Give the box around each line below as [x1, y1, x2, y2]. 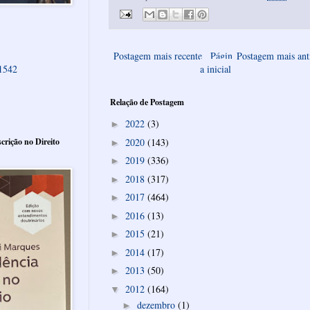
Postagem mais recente [113, 48, 202, 62]
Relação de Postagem [110, 95, 184, 108]
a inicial [200, 62, 231, 75]
